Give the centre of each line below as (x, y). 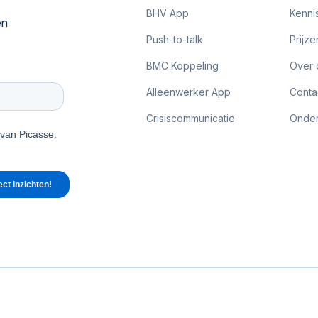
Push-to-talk (174, 39)
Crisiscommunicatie (190, 118)
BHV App (167, 13)
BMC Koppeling (182, 66)
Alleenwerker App (188, 92)
